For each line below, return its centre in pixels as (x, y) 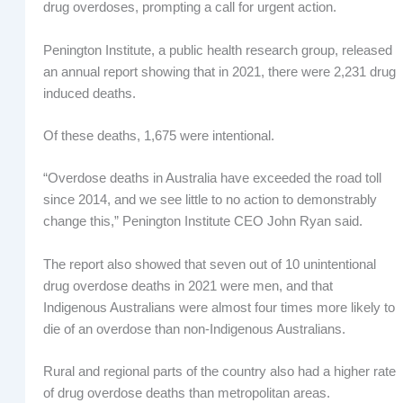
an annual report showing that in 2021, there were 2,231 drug (219, 72)
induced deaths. (89, 93)
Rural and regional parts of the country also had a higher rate (219, 371)
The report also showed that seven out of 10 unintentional (209, 264)
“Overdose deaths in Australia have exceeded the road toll (212, 179)
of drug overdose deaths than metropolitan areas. (186, 393)
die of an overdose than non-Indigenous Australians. (194, 329)
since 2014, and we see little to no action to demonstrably (210, 200)
